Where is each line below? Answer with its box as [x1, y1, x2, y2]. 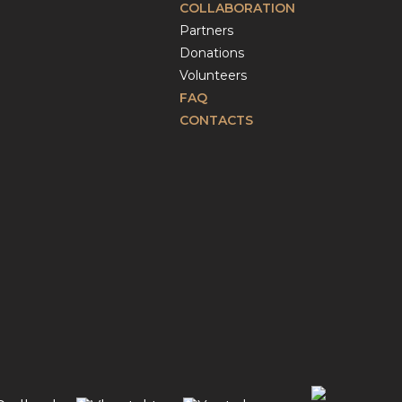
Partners [179, 22, 234, 39]
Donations [179, 45, 245, 61]
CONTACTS [179, 112, 254, 128]
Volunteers [179, 67, 248, 83]
